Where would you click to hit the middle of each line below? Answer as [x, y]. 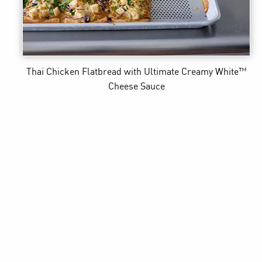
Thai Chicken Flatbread [74, 73]
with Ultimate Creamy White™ [185, 73]
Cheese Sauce [136, 87]
